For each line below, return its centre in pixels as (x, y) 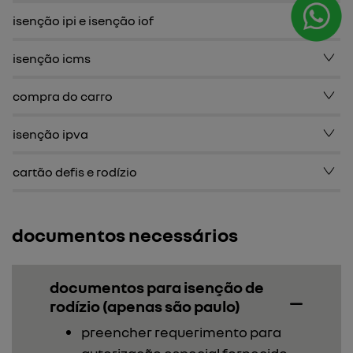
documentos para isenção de (157, 287)
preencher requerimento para (181, 332)
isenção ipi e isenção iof (83, 20)
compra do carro (63, 96)
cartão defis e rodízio (75, 172)
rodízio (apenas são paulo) (145, 306)
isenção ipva (50, 134)
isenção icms (52, 58)
